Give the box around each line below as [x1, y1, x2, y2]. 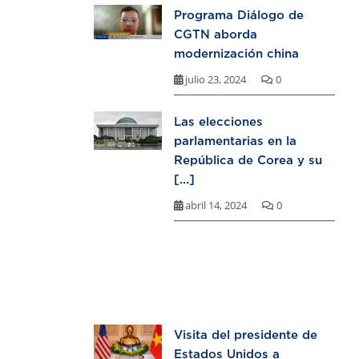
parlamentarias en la [174, 134, 296, 147]
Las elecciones [174, 115, 263, 128]
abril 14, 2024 [183, 198, 249, 213]
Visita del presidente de [174, 328, 317, 341]
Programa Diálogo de [174, 8, 304, 22]
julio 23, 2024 [183, 72, 248, 87]
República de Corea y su [174, 153, 322, 167]
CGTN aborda [174, 27, 257, 41]
